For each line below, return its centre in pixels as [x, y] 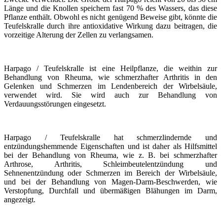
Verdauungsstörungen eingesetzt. [55, 104]
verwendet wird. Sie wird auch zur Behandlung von [110, 95]
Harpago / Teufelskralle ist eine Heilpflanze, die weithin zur [110, 69]
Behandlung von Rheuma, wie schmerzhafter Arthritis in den [110, 77]
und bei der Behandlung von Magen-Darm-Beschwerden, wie [110, 182]
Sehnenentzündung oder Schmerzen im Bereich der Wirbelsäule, [110, 173]
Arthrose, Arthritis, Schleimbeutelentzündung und [110, 164]
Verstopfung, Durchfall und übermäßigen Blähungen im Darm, [110, 191]
